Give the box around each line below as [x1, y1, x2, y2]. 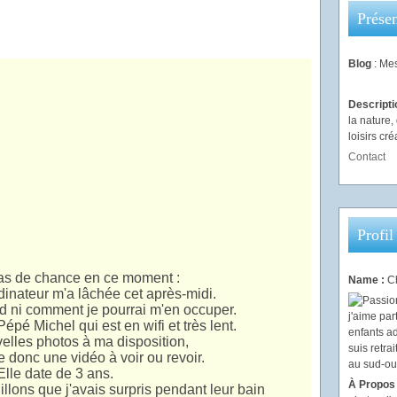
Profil [356, 226, 393, 244]
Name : [347, 274, 387, 286]
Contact [347, 151, 385, 163]
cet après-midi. [124, 286, 216, 301]
